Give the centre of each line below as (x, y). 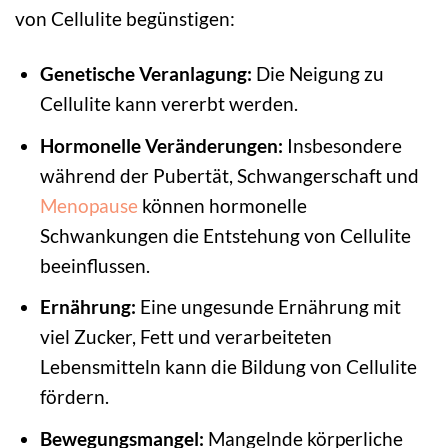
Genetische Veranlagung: (145, 73)
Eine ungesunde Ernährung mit (268, 307)
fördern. (74, 397)
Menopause (88, 205)
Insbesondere (342, 145)
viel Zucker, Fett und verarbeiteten (185, 337)
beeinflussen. (94, 265)
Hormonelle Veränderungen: (161, 145)
